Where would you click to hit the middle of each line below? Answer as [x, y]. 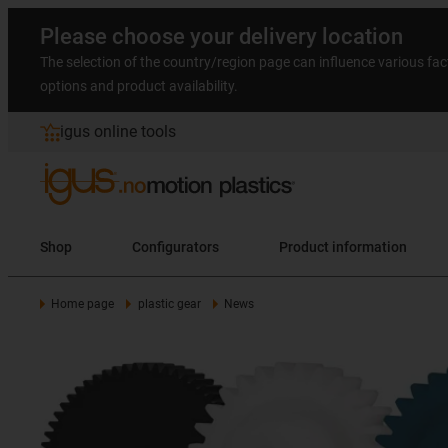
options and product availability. [139, 86]
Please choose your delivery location [221, 36]
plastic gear [169, 304]
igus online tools [118, 131]
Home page [83, 304]
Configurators [175, 246]
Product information [343, 246]
